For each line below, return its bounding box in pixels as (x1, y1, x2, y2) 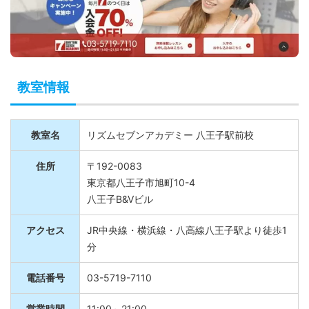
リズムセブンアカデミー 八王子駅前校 (87, 137, 254, 149)
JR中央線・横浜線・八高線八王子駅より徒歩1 (87, 232, 287, 244)
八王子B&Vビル (87, 201, 153, 213)
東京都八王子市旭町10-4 (87, 184, 195, 197)
